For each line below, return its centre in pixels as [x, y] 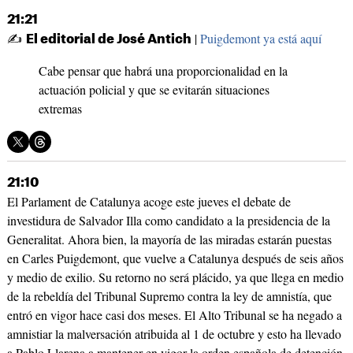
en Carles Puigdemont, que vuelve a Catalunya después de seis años [175, 258]
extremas [60, 109]
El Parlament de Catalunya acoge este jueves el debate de [149, 202]
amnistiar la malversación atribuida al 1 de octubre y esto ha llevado [174, 334]
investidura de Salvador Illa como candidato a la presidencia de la [168, 221]
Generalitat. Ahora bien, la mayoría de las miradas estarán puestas [169, 240]
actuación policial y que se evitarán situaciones [154, 90]
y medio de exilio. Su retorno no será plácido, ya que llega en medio [175, 277]
